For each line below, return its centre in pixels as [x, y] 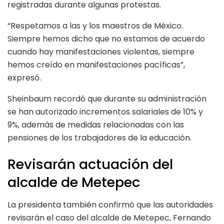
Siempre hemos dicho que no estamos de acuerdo [106, 38]
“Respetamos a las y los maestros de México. [95, 25]
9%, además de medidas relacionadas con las [96, 124]
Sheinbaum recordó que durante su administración [107, 98]
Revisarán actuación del [90, 164]
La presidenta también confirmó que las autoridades [110, 204]
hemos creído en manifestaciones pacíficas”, [96, 64]
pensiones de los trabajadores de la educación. [99, 137]
